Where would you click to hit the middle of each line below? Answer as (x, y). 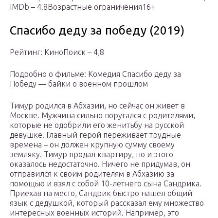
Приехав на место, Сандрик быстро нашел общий (101, 193)
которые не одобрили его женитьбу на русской (97, 125)
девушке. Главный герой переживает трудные (95, 135)
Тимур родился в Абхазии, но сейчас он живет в (97, 106)
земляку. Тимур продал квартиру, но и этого (91, 154)
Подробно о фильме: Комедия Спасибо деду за (95, 74)
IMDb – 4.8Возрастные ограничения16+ (82, 7)
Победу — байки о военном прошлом (79, 84)
